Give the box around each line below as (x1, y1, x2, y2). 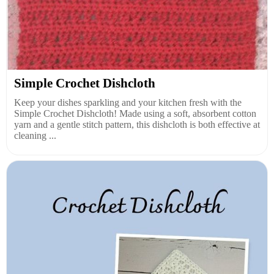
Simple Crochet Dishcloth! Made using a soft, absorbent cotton (14, 108, 256, 119)
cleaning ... (14, 130, 56, 141)
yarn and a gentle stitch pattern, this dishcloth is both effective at (14, 119, 260, 130)
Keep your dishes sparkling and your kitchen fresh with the (14, 97, 242, 108)
